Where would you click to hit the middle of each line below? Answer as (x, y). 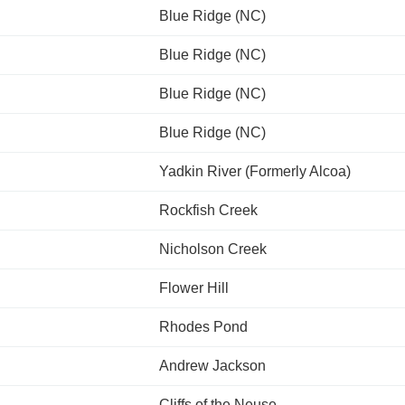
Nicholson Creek (213, 249)
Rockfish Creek (208, 210)
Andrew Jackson (212, 366)
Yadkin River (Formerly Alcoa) (255, 171)
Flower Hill (194, 288)
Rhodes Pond (203, 327)
